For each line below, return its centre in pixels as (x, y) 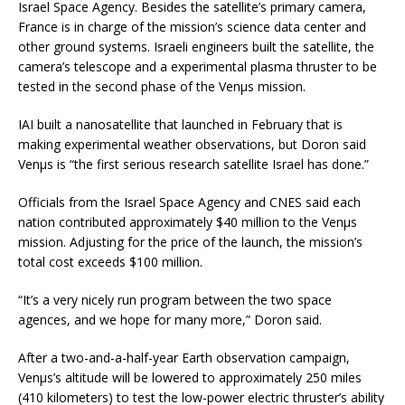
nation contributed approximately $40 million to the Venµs (188, 221)
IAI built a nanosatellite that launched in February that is (180, 124)
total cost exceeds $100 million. (110, 261)
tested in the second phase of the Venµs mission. (162, 86)
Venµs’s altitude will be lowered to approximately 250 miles (190, 377)
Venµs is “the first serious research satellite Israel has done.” (193, 164)
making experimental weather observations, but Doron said (192, 144)
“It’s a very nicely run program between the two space (175, 299)
